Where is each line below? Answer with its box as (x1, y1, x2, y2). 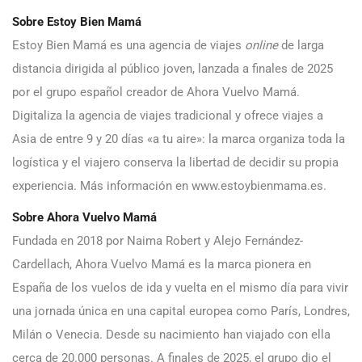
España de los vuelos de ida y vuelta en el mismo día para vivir (12, 280, 348, 296)
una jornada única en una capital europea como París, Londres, (12, 304, 350, 319)
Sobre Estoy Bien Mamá (12, 15, 145, 30)
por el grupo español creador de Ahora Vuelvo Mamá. (12, 85, 300, 100)
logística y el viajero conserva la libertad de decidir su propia (12, 155, 339, 170)
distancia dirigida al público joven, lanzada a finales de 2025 (12, 61, 333, 77)
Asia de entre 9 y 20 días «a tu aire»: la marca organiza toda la (12, 132, 345, 147)
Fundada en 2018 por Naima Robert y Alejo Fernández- (12, 234, 303, 249)
